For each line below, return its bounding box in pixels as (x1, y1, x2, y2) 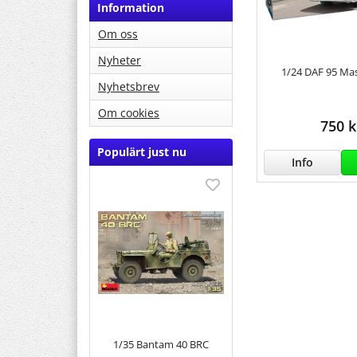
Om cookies (98, 105, 159, 121)
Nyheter (98, 53, 141, 69)
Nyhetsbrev (98, 79, 159, 95)
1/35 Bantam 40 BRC (113, 336, 209, 351)
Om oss (98, 26, 138, 42)
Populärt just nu (97, 144, 186, 160)
